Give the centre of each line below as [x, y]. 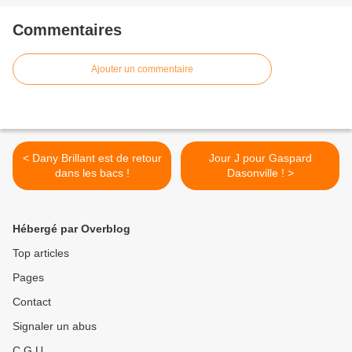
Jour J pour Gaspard [260, 158]
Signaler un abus [55, 326]
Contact [32, 301]
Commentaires [67, 29]
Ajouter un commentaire [142, 69]
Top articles [41, 253]
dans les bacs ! [92, 172]
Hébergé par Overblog [71, 228]
